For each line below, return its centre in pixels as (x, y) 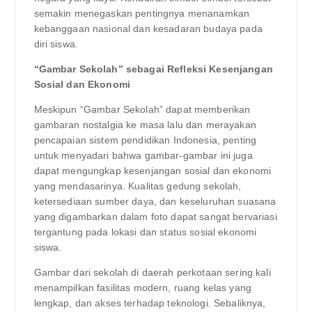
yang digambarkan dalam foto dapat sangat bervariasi (155, 217)
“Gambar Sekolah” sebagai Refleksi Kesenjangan (153, 69)
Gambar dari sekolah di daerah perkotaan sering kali (152, 273)
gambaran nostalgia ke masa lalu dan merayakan (145, 125)
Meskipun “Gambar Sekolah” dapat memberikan (142, 110)
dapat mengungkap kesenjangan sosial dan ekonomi (153, 171)
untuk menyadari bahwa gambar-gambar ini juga (143, 156)
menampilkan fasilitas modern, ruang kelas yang (142, 288)
